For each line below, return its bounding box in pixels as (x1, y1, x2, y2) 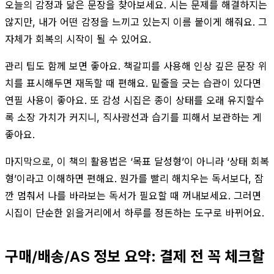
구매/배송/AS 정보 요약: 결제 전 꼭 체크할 (5, 247, 265, 265)
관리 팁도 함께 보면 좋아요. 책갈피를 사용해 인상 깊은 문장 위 (5, 59, 267, 72)
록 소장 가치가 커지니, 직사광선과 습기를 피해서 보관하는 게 (5, 111, 262, 124)
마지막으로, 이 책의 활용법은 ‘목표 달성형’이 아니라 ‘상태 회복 (5, 155, 269, 168)
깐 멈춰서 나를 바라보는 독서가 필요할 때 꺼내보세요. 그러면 (5, 189, 261, 202)
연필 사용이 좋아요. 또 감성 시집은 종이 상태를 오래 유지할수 (5, 94, 264, 106)
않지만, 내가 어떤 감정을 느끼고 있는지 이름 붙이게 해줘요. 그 (5, 15, 267, 28)
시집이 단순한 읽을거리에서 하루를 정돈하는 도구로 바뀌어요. (5, 206, 264, 219)
